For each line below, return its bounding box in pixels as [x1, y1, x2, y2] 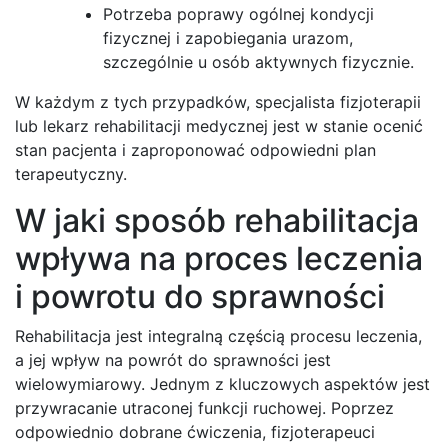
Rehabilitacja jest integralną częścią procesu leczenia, [15, 325, 422, 346]
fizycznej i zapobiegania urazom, [103, 27, 353, 48]
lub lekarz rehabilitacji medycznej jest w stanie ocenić [15, 115, 423, 136]
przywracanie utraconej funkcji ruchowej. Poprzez [15, 397, 394, 418]
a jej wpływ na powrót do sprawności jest [15, 349, 331, 370]
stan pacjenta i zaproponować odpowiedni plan [15, 139, 376, 160]
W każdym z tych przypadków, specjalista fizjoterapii [15, 91, 421, 112]
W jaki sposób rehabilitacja [15, 200, 419, 240]
